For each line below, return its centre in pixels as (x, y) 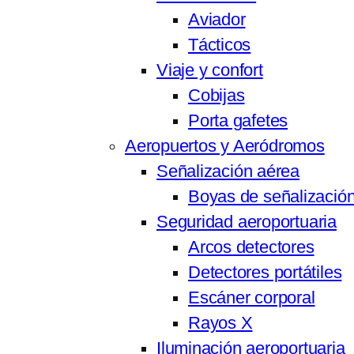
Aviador (217, 20)
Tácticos (220, 45)
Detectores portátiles (265, 273)
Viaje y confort (210, 71)
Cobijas (217, 96)
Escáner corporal (252, 298)
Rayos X (220, 324)
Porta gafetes (238, 121)
